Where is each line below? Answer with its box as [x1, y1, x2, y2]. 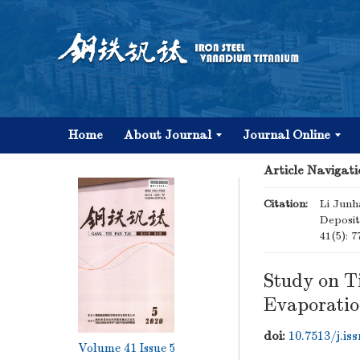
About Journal [124, 128, 211, 142]
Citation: [264, 197, 308, 211]
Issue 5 [140, 340, 176, 355]
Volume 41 [78, 340, 137, 355]
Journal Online [243, 128, 330, 142]
